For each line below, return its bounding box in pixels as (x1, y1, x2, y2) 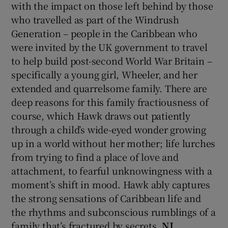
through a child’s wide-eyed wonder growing (11, 122, 207, 136)
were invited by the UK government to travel (11, 40, 208, 53)
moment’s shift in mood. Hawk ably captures (11, 177, 211, 191)
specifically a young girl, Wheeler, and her (11, 67, 197, 81)
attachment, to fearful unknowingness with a (11, 163, 212, 177)
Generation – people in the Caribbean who (11, 26, 197, 40)
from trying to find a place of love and (11, 150, 179, 163)
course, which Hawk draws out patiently (11, 108, 190, 122)
